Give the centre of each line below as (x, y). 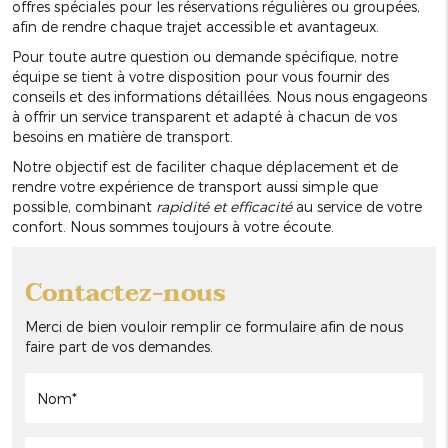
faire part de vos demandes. (118, 347)
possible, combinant (84, 207)
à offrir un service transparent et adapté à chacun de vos (204, 117)
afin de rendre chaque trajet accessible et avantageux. (195, 27)
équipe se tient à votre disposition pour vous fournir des (200, 77)
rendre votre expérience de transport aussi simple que (195, 187)
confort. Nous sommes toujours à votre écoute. (173, 227)
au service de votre (357, 207)
